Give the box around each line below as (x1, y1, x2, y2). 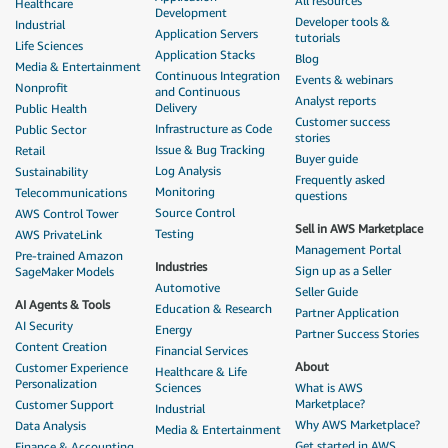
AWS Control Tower (15, 205, 118, 221)
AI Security (15, 317, 73, 333)
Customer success (295, 113, 390, 129)
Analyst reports (295, 92, 376, 108)
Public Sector (15, 121, 86, 137)
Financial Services (155, 342, 248, 358)
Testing (155, 225, 194, 241)
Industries (155, 258, 207, 274)
